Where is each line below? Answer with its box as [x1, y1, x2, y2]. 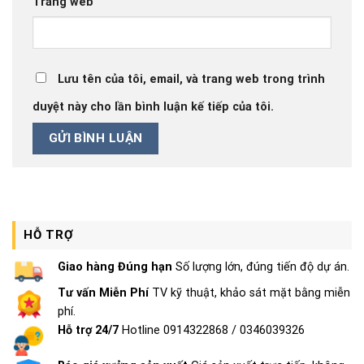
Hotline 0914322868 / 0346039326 [119, 323, 305, 337]
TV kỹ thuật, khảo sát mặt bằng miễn [149, 285, 350, 300]
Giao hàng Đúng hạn [58, 259, 172, 274]
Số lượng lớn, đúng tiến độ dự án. [172, 259, 349, 274]
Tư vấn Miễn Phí [58, 285, 149, 300]
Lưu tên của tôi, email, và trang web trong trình [58, 72, 325, 87]
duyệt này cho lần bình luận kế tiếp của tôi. [32, 100, 274, 115]
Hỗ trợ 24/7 [58, 323, 119, 337]
